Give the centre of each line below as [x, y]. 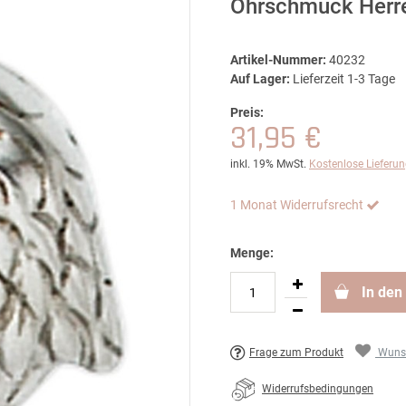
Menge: [252, 253]
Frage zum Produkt [296, 353]
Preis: [247, 112]
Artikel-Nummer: [278, 60]
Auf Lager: [260, 79]
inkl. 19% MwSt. [268, 164]
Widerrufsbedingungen [318, 389]
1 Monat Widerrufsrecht [297, 205]
